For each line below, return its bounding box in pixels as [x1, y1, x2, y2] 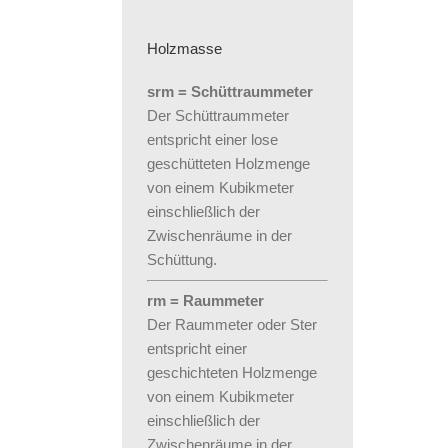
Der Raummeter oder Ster [147, 316, 317, 334]
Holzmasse [147, 40, 222, 58]
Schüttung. [147, 251, 217, 269]
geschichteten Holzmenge [147, 364, 317, 382]
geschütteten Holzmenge [147, 155, 310, 173]
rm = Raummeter [147, 292, 264, 310]
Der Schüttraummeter [147, 107, 289, 125]
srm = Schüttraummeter [147, 83, 313, 101]
